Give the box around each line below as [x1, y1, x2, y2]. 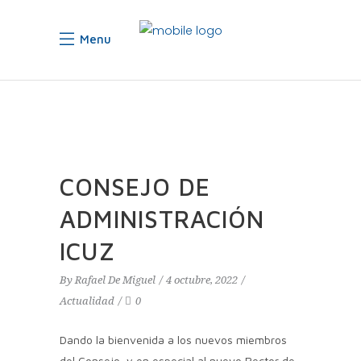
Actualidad [60, 295, 114, 307]
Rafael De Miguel [75, 274, 156, 286]
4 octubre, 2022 [166, 274, 238, 286]
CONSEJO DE [60, 172, 210, 201]
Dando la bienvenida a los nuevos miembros [60, 333, 287, 346]
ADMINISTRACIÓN [60, 205, 264, 233]
